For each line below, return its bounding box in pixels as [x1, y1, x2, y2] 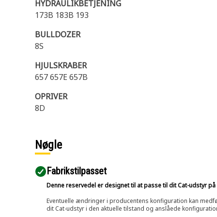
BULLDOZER [35, 29, 80, 40]
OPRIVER [35, 91, 67, 102]
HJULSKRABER [35, 60, 87, 71]
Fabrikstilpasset [46, 165, 107, 177]
